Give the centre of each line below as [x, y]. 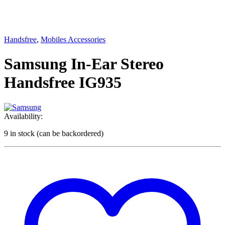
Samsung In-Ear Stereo [84, 64]
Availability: [23, 116]
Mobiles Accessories [73, 39]
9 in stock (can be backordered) [54, 133]
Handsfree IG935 [63, 83]
